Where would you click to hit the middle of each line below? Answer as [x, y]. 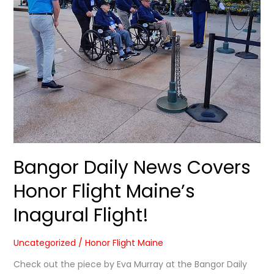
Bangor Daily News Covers [132, 168]
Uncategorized [44, 243]
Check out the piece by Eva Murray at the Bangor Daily [130, 265]
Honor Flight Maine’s [104, 192]
